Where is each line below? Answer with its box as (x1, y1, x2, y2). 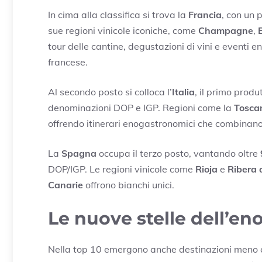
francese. (48, 56, 88, 68)
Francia (188, 8, 222, 20)
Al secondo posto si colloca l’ (48, 85, 172, 98)
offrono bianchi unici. (83, 178, 174, 191)
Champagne (198, 24, 253, 36)
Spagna (61, 147, 96, 159)
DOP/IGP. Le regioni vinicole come (48, 163, 195, 175)
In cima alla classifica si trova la (48, 8, 188, 20)
